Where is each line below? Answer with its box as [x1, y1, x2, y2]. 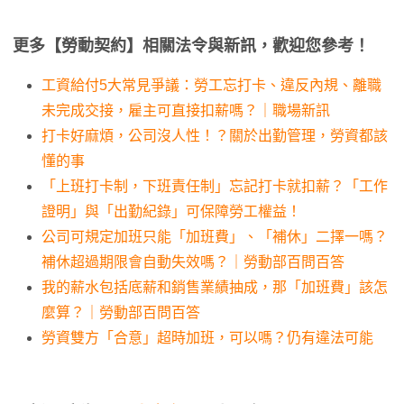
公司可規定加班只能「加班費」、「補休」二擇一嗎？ [41, 229, 388, 244]
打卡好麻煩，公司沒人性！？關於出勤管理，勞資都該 [41, 128, 388, 143]
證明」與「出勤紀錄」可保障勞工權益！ [41, 204, 301, 219]
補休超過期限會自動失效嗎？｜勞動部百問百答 [41, 254, 344, 270]
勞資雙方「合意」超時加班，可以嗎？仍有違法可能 [41, 330, 373, 345]
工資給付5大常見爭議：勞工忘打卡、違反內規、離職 [41, 78, 381, 93]
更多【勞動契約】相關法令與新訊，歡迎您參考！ [13, 37, 370, 55]
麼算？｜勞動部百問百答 [41, 305, 200, 320]
